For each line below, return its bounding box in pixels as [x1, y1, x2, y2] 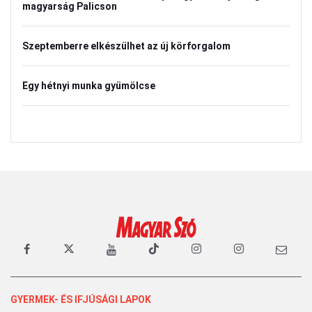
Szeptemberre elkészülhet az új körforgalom [22, 40, 231, 52]
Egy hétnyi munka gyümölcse [22, 79, 155, 91]
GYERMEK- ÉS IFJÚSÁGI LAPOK [10, 293, 151, 305]
